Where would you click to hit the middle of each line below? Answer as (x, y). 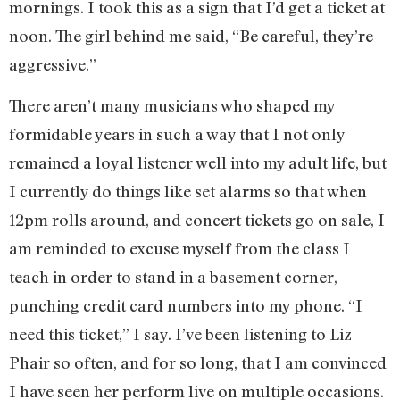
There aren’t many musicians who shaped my (172, 106)
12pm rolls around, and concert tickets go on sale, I (197, 220)
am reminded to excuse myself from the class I (179, 249)
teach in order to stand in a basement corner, (173, 277)
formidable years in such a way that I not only (177, 134)
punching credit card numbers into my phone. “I (186, 306)
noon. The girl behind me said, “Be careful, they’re (191, 35)
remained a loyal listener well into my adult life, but (198, 163)
